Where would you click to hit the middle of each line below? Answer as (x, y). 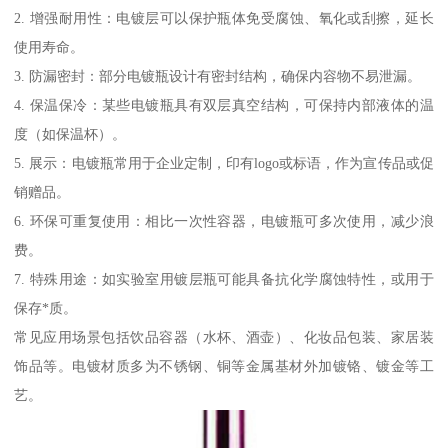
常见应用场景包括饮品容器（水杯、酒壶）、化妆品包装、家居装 (224, 336)
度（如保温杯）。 (70, 133)
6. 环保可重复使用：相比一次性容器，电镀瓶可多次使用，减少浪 (224, 220)
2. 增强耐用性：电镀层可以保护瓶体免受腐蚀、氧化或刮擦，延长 (224, 17)
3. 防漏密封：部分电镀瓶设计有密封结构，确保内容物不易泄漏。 (218, 75)
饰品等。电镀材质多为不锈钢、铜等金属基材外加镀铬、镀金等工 (224, 365)
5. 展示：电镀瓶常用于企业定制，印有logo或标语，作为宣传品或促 (224, 162)
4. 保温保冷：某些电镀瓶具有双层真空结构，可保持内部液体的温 (224, 104)
